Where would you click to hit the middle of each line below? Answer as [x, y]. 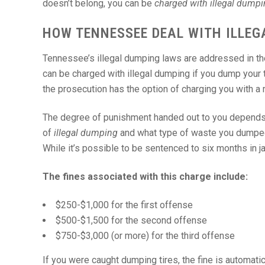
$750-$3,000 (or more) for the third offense [145, 236]
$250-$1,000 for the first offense [124, 205]
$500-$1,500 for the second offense [131, 220]
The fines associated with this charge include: [145, 177]
